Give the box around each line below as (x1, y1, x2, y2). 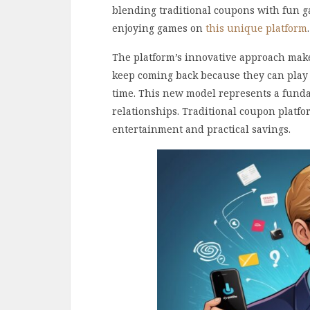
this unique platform (206, 21, 307, 35)
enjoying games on (112, 21, 206, 35)
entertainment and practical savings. (112, 122, 291, 136)
